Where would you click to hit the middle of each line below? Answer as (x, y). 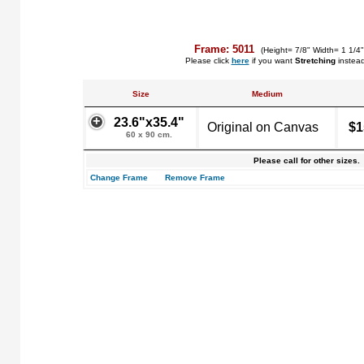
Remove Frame (195, 178)
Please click (208, 61)
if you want (272, 61)
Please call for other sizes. (306, 160)
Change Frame (119, 178)
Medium (267, 94)
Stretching (315, 61)
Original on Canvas (263, 127)
